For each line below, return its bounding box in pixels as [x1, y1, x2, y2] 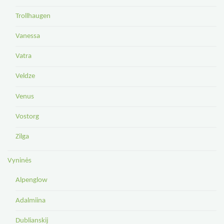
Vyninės [7, 157, 32, 165]
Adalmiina [15, 196, 45, 204]
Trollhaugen [15, 12, 50, 20]
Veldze [15, 72, 35, 80]
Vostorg [15, 112, 39, 120]
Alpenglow [15, 176, 47, 184]
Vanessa [15, 32, 40, 40]
